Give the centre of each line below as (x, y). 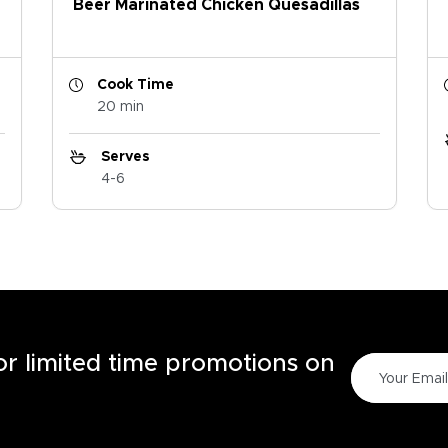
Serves (125, 157)
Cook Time (135, 85)
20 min (120, 107)
